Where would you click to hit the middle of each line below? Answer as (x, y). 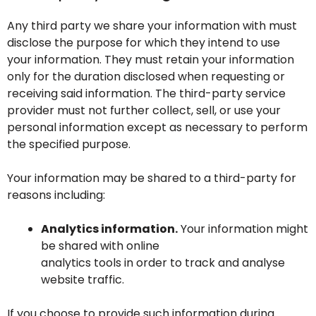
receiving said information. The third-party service (146, 93)
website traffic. (83, 280)
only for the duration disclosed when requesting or (146, 77)
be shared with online (100, 246)
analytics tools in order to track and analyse (163, 263)
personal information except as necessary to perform (157, 127)
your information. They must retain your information (151, 60)
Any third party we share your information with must (152, 26)
